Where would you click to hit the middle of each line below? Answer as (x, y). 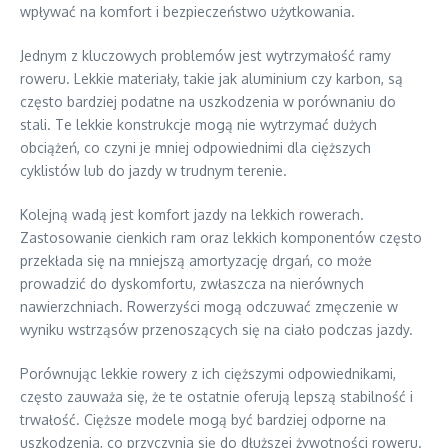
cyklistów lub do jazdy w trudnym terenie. (153, 171)
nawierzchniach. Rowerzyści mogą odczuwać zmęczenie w (209, 307)
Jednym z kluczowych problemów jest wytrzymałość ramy (205, 56)
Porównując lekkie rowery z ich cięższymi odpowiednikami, (208, 374)
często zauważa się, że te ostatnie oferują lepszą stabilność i (216, 397)
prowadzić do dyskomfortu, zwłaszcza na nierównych (192, 284)
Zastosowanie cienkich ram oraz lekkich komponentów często (221, 238)
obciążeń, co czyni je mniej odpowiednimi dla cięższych (195, 148)
